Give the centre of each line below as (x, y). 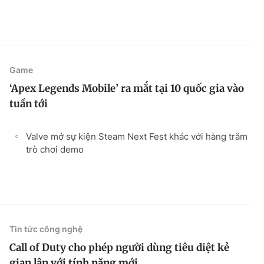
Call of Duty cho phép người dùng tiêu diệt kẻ (119, 247)
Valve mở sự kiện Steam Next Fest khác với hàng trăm (137, 136)
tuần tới (29, 103)
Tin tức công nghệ (46, 229)
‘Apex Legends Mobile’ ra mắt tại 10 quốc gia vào (127, 88)
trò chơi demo (55, 149)
